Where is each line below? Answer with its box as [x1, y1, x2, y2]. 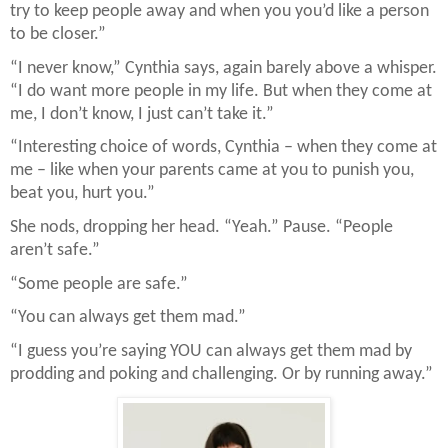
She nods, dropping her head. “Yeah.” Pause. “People [10, 217, 393, 237]
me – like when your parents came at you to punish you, [10, 161, 414, 181]
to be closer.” [10, 25, 106, 44]
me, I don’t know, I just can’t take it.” [10, 104, 274, 124]
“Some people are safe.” [10, 274, 188, 294]
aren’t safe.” [10, 240, 100, 260]
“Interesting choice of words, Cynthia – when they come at [10, 138, 437, 158]
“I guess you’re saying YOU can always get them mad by [10, 341, 412, 361]
